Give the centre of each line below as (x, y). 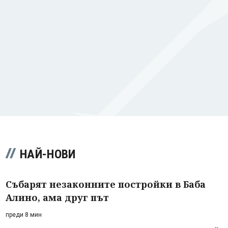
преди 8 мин (24, 215)
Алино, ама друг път (57, 197)
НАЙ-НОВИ (48, 154)
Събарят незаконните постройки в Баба (106, 184)
